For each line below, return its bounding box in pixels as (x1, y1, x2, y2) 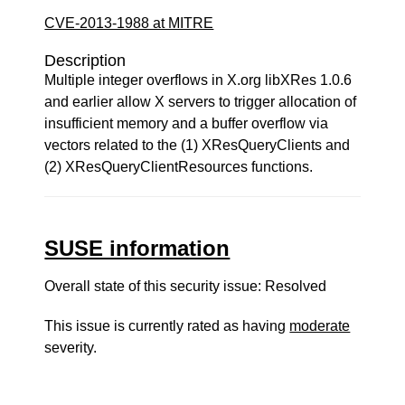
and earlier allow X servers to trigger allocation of (44, 94, 357, 109)
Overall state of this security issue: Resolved (44, 278, 327, 294)
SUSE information (44, 236, 231, 260)
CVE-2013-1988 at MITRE (44, 15, 214, 31)
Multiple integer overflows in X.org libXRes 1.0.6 (44, 72, 353, 88)
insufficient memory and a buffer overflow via (44, 116, 329, 131)
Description (44, 52, 127, 70)
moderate (289, 318, 351, 334)
